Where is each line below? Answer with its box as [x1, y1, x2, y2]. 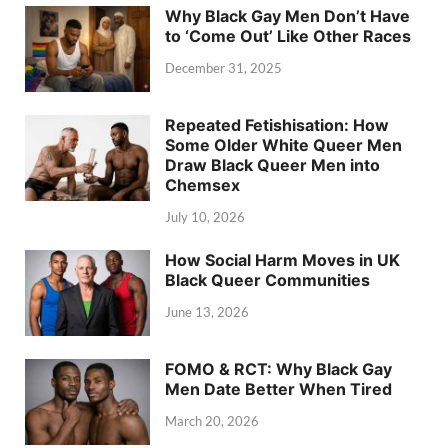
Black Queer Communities [165, 269, 370, 290]
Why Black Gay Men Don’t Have [165, 5, 410, 26]
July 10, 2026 [165, 208, 245, 225]
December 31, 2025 [165, 59, 282, 76]
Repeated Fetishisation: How [165, 114, 389, 135]
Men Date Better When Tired [165, 378, 392, 399]
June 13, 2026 [165, 303, 249, 320]
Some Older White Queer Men [165, 134, 402, 155]
